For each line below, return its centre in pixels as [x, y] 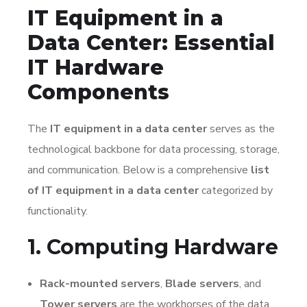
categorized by [236, 190]
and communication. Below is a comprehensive [139, 170]
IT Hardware [96, 67]
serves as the [241, 128]
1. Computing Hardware [153, 247]
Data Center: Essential [151, 42]
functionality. [58, 211]
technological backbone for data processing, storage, [153, 149]
